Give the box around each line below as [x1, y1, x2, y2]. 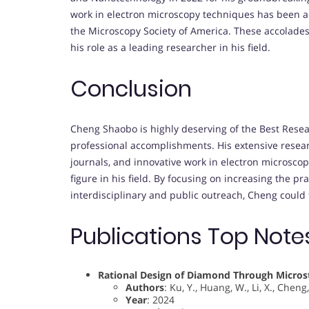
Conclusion [70, 72, 192, 104]
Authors [126, 280, 164, 294]
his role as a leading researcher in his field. [70, 41, 270, 54]
